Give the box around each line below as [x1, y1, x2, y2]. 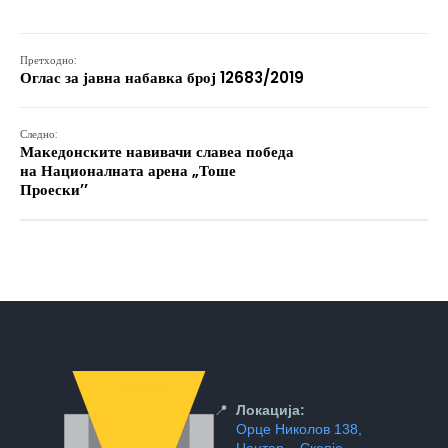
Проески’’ [20, 179, 88, 200]
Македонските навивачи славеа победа [20, 141, 294, 162]
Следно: [20, 126, 57, 142]
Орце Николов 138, [236, 421, 362, 437]
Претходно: [20, 52, 76, 68]
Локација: [236, 402, 305, 418]
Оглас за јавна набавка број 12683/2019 [20, 67, 304, 88]
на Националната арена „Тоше [20, 160, 236, 181]
